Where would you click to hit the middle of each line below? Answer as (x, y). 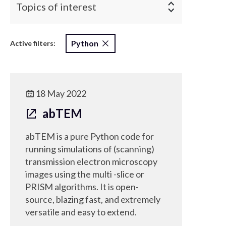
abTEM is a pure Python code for (90, 136)
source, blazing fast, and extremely (93, 199)
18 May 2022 (61, 93)
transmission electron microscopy (91, 161)
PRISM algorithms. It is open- (82, 187)
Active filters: (33, 43)
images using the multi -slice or (85, 174)
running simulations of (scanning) (90, 149)
